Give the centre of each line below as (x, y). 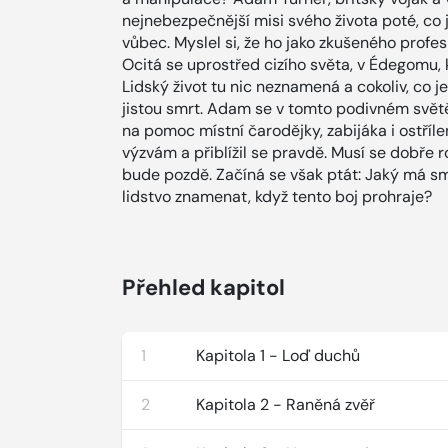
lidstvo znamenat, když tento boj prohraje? (277, 196)
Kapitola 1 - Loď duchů (278, 355)
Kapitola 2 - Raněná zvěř (286, 404)
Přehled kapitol (203, 287)
